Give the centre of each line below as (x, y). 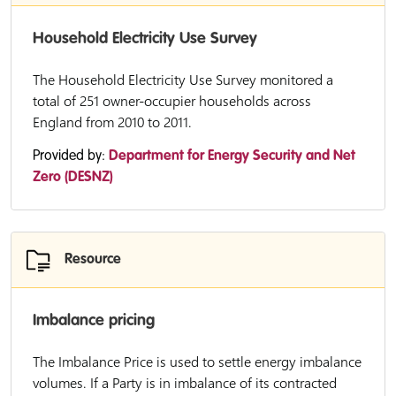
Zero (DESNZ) (73, 178)
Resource (93, 260)
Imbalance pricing (94, 321)
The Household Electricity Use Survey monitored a (183, 80)
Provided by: (71, 156)
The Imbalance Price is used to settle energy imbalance (197, 362)
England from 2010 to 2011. (112, 122)
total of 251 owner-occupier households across (172, 101)
